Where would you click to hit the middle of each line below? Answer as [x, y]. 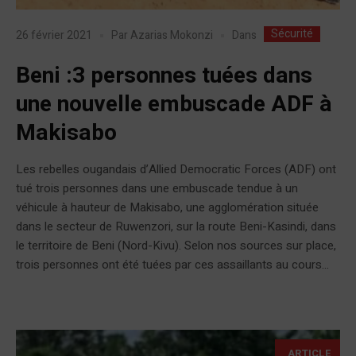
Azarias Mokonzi [172, 36]
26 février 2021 [54, 36]
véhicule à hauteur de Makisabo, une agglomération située [167, 207]
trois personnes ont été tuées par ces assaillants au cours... [172, 264]
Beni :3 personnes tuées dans [164, 75]
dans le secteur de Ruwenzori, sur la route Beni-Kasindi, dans [176, 226]
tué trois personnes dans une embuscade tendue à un [157, 188]
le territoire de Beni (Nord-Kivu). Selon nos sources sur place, [176, 245]
